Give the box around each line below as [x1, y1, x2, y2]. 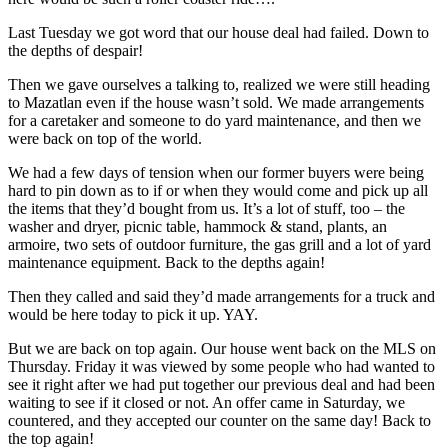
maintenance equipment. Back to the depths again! [8, 253, 325, 271]
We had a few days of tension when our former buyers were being [8, 163, 424, 181]
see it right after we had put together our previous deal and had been [8, 375, 435, 393]
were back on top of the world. [8, 129, 202, 147]
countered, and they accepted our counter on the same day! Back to [8, 411, 431, 429]
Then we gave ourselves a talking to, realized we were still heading [8, 75, 430, 93]
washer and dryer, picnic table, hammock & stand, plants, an [8, 217, 387, 235]
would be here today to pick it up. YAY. [8, 305, 258, 323]
